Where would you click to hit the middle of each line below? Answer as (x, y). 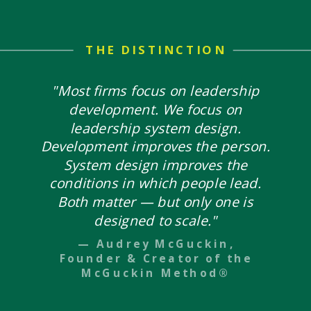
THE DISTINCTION (156, 50)
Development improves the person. (155, 146)
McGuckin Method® (156, 273)
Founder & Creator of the (156, 258)
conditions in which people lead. (155, 183)
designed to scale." (155, 220)
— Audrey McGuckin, (156, 244)
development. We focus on (155, 109)
